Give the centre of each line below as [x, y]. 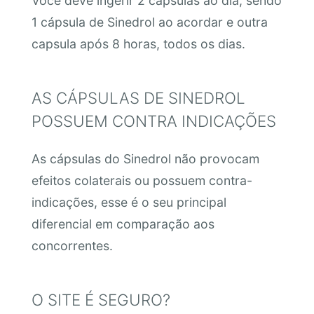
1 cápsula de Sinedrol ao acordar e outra [149, 22]
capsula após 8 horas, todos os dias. [138, 43]
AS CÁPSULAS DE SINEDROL [138, 97]
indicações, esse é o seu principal [129, 203]
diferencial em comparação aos [123, 224]
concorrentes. [72, 246]
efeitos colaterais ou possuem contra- [142, 181]
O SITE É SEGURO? [101, 299]
